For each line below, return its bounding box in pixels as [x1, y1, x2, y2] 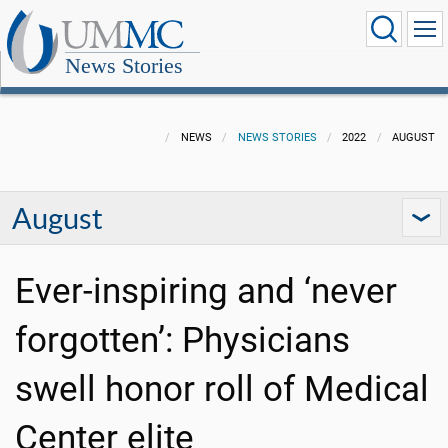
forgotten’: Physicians [15, 319, 350, 362]
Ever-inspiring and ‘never [15, 270, 397, 313]
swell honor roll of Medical [15, 368, 429, 411]
